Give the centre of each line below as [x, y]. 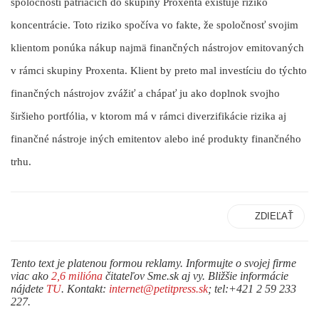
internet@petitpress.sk [158, 288]
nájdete [28, 288]
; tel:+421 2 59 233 [252, 288]
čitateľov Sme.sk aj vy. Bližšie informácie [195, 276]
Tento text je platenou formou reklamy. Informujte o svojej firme [153, 263]
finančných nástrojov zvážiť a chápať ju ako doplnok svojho [145, 94]
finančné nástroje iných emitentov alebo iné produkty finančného [156, 139]
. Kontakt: [85, 288]
